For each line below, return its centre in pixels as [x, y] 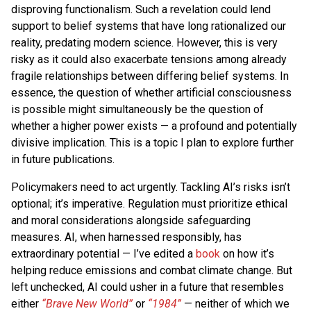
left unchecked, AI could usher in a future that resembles [148, 287]
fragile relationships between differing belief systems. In [150, 76]
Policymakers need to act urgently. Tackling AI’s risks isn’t [151, 187]
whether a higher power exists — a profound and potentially [154, 126]
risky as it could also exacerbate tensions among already [149, 59]
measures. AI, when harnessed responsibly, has [126, 237]
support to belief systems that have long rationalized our [149, 26]
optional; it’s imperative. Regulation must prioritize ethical [149, 203]
